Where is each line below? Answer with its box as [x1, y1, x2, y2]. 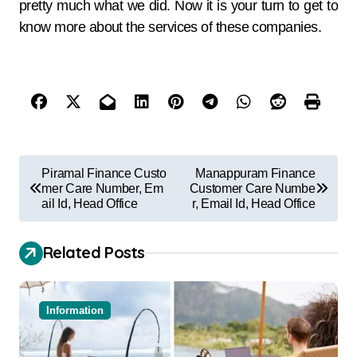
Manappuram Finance [195, 166, 316, 180]
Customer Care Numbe [189, 181, 316, 195]
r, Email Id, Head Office [192, 196, 316, 210]
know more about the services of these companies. [19, 18, 322, 35]
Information [46, 304, 104, 316]
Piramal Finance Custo [41, 166, 167, 180]
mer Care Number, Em [41, 181, 163, 195]
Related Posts [43, 241, 145, 262]
